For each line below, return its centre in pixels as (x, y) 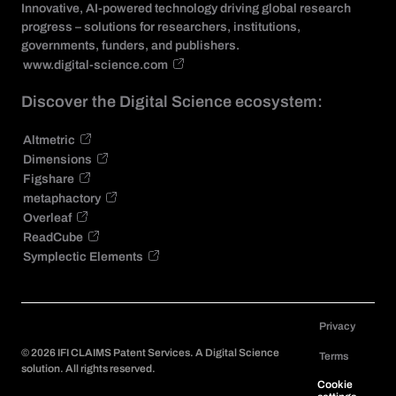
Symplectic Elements (83, 256)
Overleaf (47, 217)
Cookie (335, 384)
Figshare (49, 179)
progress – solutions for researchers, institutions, (161, 27)
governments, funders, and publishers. (130, 45)
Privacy (338, 326)
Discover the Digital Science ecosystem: (172, 101)
